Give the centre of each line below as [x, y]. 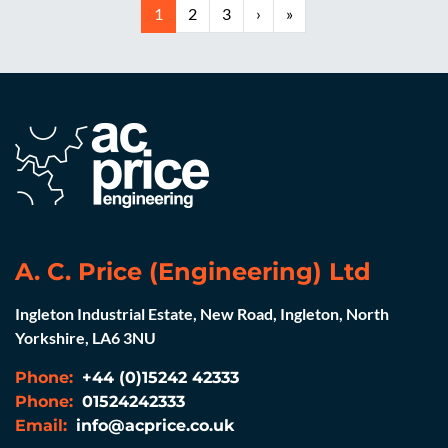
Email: [41, 425]
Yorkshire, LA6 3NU [85, 337]
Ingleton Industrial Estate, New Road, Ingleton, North [202, 313]
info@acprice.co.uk [153, 425]
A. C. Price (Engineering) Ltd [193, 271]
